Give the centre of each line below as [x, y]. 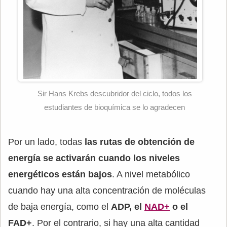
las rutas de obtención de [140, 142]
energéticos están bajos [60, 175]
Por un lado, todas [46, 142]
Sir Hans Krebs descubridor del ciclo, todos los [115, 94]
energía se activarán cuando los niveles [94, 158]
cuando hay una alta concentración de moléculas [107, 191]
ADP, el [128, 207]
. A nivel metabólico [151, 175]
